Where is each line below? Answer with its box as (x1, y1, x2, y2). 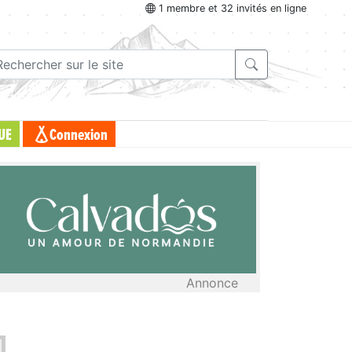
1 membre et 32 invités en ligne (156, 2, 306, 15)
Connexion (49, 127, 108, 144)
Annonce (186, 274, 238, 291)
